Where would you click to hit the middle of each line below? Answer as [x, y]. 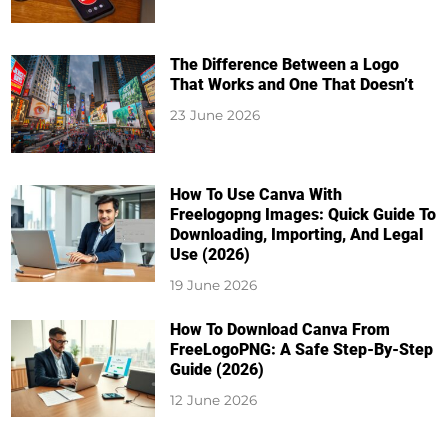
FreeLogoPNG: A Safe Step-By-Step [301, 349]
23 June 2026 [214, 115]
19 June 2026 [213, 284]
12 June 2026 [213, 399]
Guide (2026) [216, 369]
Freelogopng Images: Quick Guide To [302, 214]
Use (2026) [209, 254]
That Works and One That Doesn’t [293, 85]
